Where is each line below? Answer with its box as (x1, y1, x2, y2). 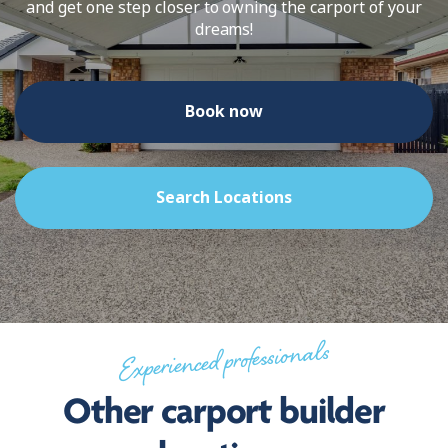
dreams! (194, 17, 254, 41)
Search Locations (156, 185, 292, 209)
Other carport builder (62, 393, 386, 433)
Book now (185, 99, 263, 123)
